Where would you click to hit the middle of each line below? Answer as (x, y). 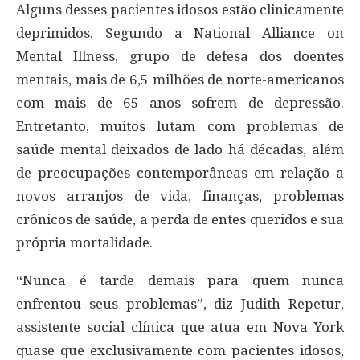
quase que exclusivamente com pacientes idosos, (180, 350)
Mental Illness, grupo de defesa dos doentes (180, 56)
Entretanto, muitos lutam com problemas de (180, 126)
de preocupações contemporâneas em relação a (180, 172)
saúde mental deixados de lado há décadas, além (180, 149)
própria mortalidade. (84, 242)
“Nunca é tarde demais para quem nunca (180, 280)
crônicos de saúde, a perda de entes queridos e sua (180, 219)
